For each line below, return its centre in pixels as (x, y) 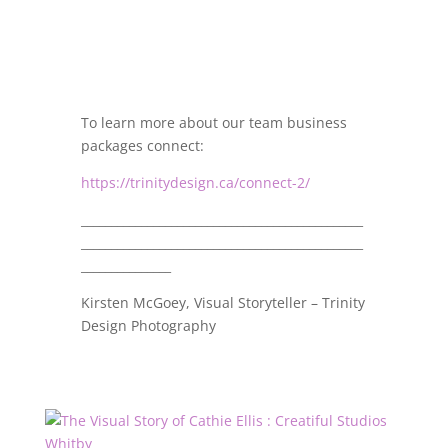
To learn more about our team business (213, 122)
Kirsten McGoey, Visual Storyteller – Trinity (222, 302)
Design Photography (148, 325)
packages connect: (142, 145)
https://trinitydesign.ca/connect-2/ (195, 182)
